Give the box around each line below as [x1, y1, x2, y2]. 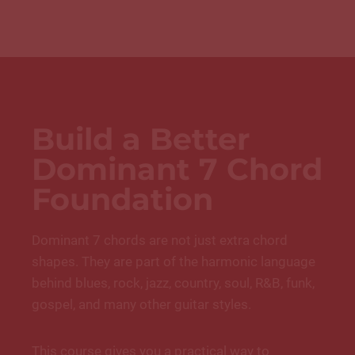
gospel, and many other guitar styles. [32, 296, 251, 312]
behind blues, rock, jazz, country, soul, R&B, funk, [32, 274, 315, 291]
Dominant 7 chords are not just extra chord [32, 231, 288, 248]
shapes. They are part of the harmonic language [32, 253, 315, 269]
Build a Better [32, 120, 250, 158]
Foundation [32, 180, 213, 218]
